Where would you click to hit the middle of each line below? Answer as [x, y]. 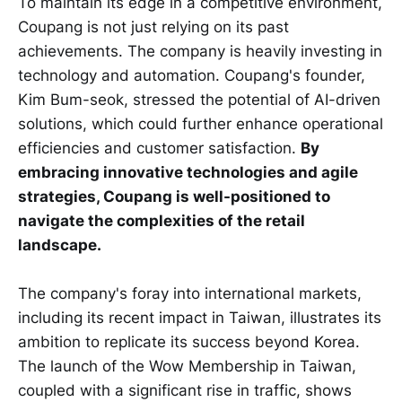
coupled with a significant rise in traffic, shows [185, 391]
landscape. [60, 245]
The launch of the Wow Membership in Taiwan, [187, 367]
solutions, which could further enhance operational [201, 124]
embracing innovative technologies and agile [188, 173]
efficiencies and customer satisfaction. [159, 149]
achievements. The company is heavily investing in [200, 52]
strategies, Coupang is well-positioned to [174, 197]
